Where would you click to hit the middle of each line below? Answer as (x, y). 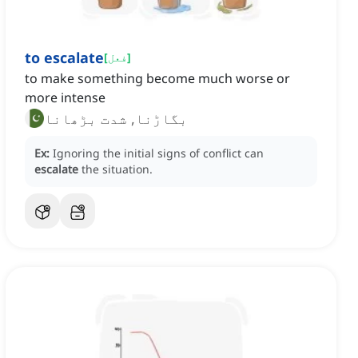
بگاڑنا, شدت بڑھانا (116, 119)
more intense (65, 98)
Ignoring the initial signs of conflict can (158, 153)
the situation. (117, 169)
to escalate (64, 58)
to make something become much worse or (157, 79)
